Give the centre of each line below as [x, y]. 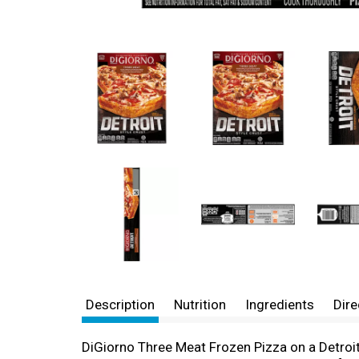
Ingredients [280, 305]
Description [120, 305]
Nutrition [200, 305]
